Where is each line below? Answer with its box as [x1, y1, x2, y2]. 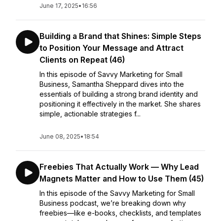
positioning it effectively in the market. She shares [39, 100, 201, 108]
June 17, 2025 [39, 2, 78, 9]
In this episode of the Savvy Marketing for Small [39, 189, 195, 197]
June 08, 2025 [39, 133, 80, 140]
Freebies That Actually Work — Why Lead [39, 162, 199, 172]
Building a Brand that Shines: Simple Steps [39, 31, 201, 41]
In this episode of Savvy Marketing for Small [39, 70, 183, 78]
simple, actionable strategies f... [39, 110, 141, 118]
